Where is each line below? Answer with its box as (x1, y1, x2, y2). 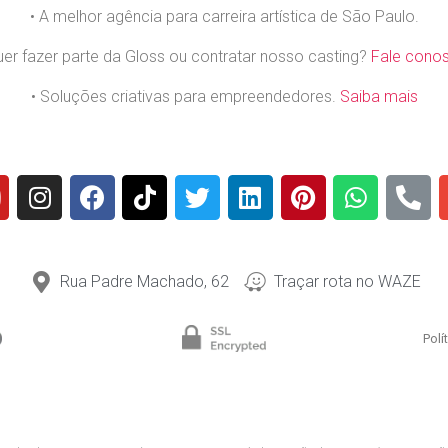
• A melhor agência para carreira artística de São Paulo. (29, 7, 419, 26)
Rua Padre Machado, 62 (60, 272, 229, 291)
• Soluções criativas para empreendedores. (30, 87, 340, 106)
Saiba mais (339, 87, 418, 106)
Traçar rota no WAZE (273, 272, 421, 291)
